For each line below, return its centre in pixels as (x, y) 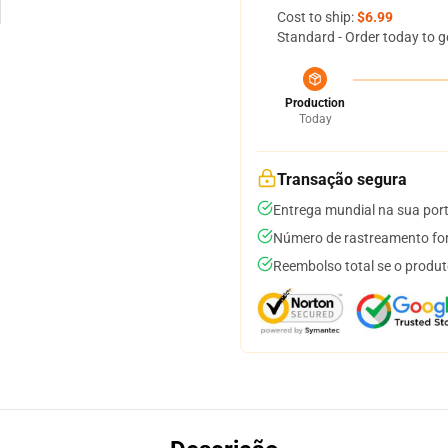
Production (315, 103)
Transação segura (342, 179)
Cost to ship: (317, 17)
